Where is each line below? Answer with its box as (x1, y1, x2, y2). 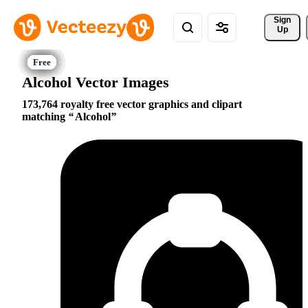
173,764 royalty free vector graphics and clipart (22, 98, 242, 111)
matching (22, 111, 68, 123)
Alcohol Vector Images (22, 73, 169, 91)
